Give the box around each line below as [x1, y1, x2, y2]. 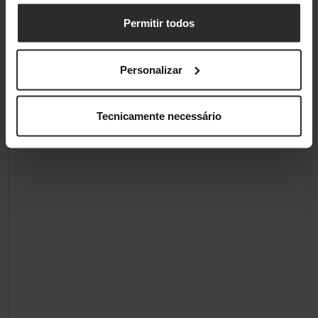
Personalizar [119, 63, 182, 75]
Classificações [18, 12, 102, 30]
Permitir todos [124, 16, 194, 29]
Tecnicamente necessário [97, 109, 221, 122]
